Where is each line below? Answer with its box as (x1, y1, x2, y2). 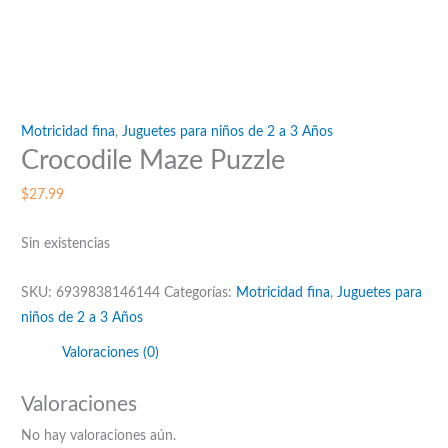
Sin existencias (21, 236, 111, 251)
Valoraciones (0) (62, 345, 160, 360)
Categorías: (164, 285, 237, 300)
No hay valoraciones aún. (21, 429, 177, 444)
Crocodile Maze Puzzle (21, 147, 286, 175)
